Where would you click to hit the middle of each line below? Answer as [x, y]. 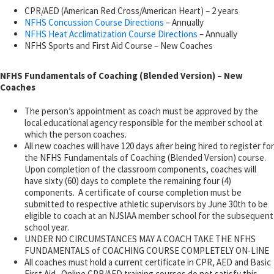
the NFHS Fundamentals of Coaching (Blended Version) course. [145, 157]
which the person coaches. [76, 134]
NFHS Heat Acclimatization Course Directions [111, 34]
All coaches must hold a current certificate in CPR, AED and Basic [148, 262]
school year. [47, 227]
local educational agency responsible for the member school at [143, 122]
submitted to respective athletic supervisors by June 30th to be [146, 204]
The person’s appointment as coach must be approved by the [141, 111]
